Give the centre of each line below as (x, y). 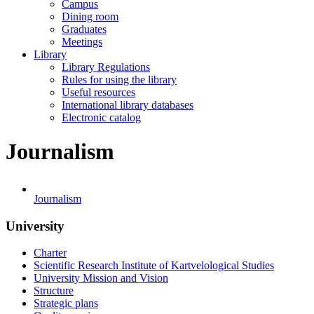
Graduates (84, 29)
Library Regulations (106, 67)
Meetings (82, 42)
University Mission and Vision (101, 278)
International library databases (128, 105)
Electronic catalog (101, 117)
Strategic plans (66, 303)
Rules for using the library (119, 80)
